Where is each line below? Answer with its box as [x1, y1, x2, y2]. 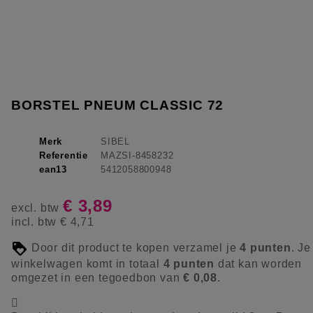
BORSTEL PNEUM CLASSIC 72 [11, 97, 224, 112]
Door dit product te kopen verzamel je [28, 242, 240, 254]
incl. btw [11, 215, 60, 228]
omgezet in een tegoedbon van [11, 271, 184, 284]
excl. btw [11, 201, 63, 214]
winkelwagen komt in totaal [11, 257, 163, 270]
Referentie [39, 150, 88, 161]
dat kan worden [214, 257, 303, 270]
